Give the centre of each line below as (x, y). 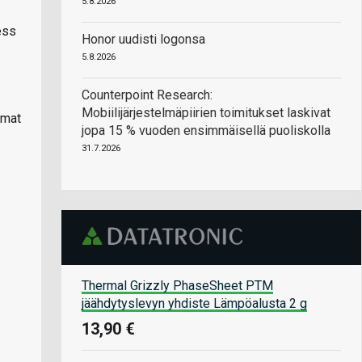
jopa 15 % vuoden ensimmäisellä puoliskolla (206, 130)
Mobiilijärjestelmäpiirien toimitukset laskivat (206, 113)
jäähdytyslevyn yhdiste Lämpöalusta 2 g (194, 303)
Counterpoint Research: (147, 95)
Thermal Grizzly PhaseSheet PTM (177, 285)
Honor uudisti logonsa (143, 39)
